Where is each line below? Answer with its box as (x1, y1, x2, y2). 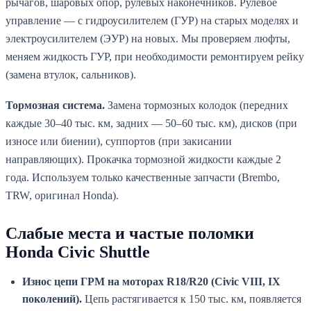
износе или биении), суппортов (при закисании (6, 135, 232, 148)
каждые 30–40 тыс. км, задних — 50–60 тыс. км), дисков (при (6, 117, 297, 130)
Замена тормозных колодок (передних (105, 99, 288, 112)
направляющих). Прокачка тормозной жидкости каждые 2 (6, 153, 281, 166)
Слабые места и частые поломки (6, 224, 254, 243)
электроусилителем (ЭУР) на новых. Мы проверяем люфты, (6, 33, 290, 45)
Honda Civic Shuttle (6, 243, 150, 262)
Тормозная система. (6, 99, 105, 112)
